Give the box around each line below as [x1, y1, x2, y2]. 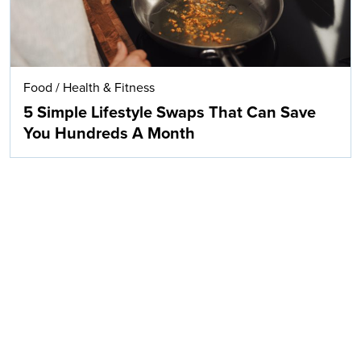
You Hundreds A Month [23, 123, 195, 143]
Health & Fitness [63, 79, 155, 96]
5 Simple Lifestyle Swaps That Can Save [23, 102, 316, 122]
